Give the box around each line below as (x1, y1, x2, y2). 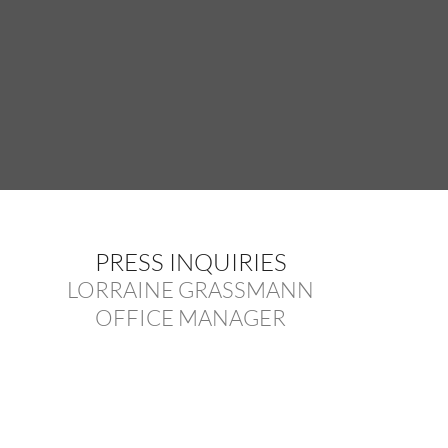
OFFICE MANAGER (95, 303, 287, 331)
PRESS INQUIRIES (94, 246, 287, 277)
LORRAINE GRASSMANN (67, 275, 315, 303)
